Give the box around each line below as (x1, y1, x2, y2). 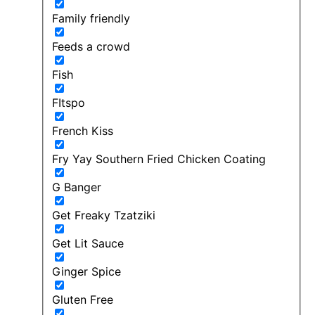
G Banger (52, 179, 101, 194)
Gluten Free (52, 292, 113, 307)
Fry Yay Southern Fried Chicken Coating (52, 151, 266, 166)
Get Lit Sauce (52, 236, 124, 250)
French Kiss (52, 123, 113, 138)
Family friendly (52, 11, 130, 25)
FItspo (52, 95, 85, 110)
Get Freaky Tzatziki (52, 207, 155, 222)
